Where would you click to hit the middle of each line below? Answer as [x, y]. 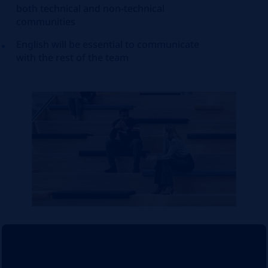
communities [47, 22]
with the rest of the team [73, 57]
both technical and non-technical [91, 8]
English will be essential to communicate [108, 44]
